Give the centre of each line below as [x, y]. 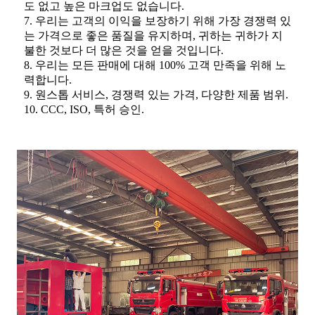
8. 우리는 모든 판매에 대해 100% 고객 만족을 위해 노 [155, 65]
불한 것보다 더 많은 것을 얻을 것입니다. [124, 51]
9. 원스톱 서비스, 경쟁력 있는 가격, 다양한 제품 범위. [156, 95]
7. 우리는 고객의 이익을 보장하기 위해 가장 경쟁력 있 [157, 21]
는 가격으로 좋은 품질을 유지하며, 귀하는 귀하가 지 [153, 36]
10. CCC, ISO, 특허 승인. [84, 110]
